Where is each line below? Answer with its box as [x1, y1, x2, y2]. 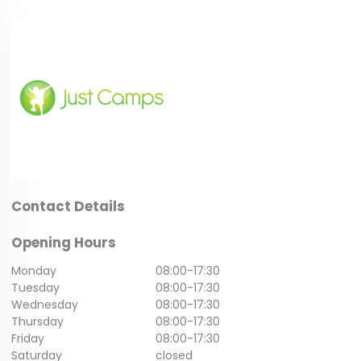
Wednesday [11, 296, 79, 313]
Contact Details [11, 197, 126, 217]
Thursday [11, 313, 64, 330]
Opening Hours [11, 233, 117, 253]
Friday [11, 330, 45, 346]
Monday [11, 262, 57, 279]
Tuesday [11, 279, 60, 296]
